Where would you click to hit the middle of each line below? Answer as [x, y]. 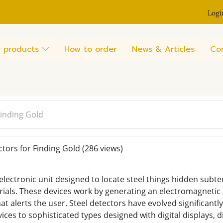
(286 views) [102, 149]
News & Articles [163, 49]
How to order [90, 49]
